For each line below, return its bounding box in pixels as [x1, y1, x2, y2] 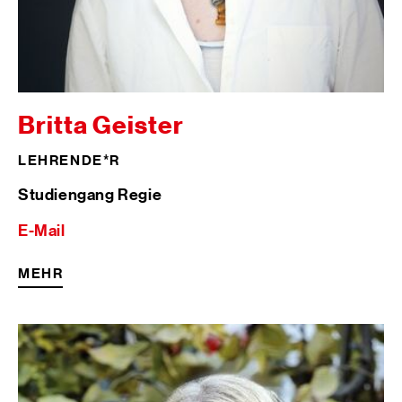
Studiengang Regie [18, 184, 162, 204]
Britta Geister [18, 109, 184, 140]
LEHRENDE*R [18, 151, 120, 168]
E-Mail [18, 220, 66, 240]
